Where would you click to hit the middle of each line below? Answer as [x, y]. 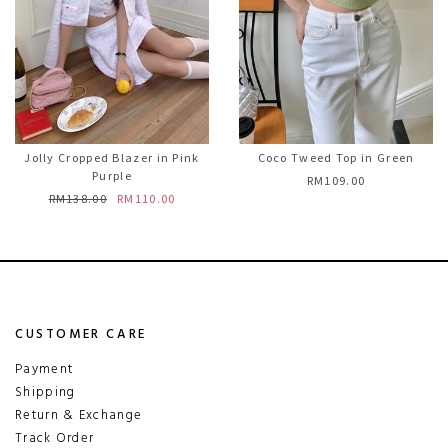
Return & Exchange [79, 415]
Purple [112, 175]
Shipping [45, 392]
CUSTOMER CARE [81, 334]
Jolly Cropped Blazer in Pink [112, 157]
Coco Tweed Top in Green [336, 157]
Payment [44, 369]
